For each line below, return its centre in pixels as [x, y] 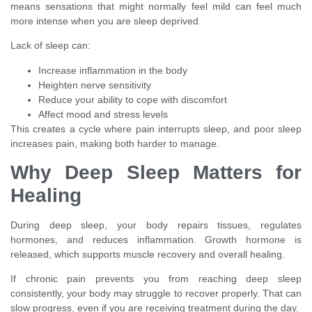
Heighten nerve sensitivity [95, 85]
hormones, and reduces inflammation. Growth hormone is [156, 239]
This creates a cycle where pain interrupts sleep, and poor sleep [156, 128]
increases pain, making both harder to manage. [115, 143]
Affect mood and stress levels [103, 114]
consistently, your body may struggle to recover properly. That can [156, 294]
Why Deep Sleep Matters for [156, 172]
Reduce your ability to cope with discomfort [133, 99]
